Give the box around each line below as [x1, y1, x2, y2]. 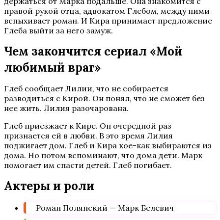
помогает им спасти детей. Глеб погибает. [4, 160, 172, 170]
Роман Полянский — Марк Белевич [36, 203, 174, 213]
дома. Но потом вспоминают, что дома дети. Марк [4, 150, 202, 160]
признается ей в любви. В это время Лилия [4, 131, 173, 140]
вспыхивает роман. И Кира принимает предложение [4, 16, 212, 26]
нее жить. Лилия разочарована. [4, 103, 129, 113]
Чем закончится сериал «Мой [4, 44, 182, 59]
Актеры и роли [4, 178, 94, 193]
